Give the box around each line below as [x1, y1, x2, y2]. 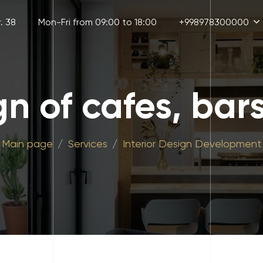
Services [68, 137, 107, 150]
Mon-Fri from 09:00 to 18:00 [38, 16, 157, 28]
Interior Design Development [122, 137, 262, 150]
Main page [1, 137, 53, 150]
